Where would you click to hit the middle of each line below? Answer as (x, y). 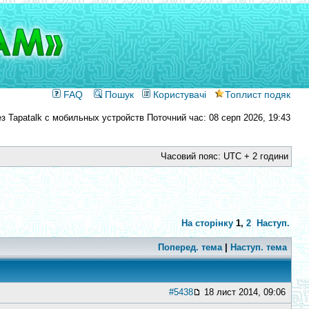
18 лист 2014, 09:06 (245, 292)
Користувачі (178, 94)
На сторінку (207, 223)
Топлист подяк (258, 94)
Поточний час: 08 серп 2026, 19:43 (217, 118)
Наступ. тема (259, 247)
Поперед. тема (190, 247)
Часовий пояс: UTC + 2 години (225, 156)
